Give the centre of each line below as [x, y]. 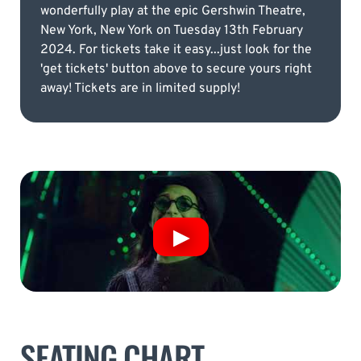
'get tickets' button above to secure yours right [176, 69]
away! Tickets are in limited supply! [140, 88]
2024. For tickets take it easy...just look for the [176, 50]
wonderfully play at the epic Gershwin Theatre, [173, 11]
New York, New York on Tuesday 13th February [172, 30]
